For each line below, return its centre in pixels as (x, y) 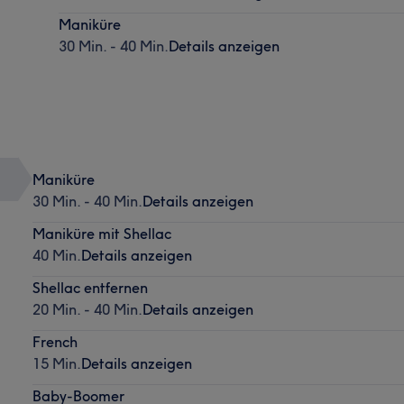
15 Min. (56, 363)
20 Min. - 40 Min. (87, 309)
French (55, 341)
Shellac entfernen (90, 287)
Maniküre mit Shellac (101, 233)
